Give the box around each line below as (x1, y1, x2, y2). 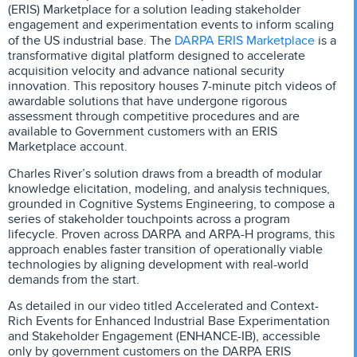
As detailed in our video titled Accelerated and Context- (8, 298, 319, 315)
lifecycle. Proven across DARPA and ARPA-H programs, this (8, 226, 335, 242)
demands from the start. (8, 271, 139, 288)
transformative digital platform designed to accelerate (8, 48, 305, 65)
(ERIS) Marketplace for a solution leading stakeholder (8, 2, 300, 18)
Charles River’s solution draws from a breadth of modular (8, 165, 322, 182)
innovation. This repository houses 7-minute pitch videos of (8, 78, 336, 95)
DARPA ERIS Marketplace (175, 31, 315, 50)
